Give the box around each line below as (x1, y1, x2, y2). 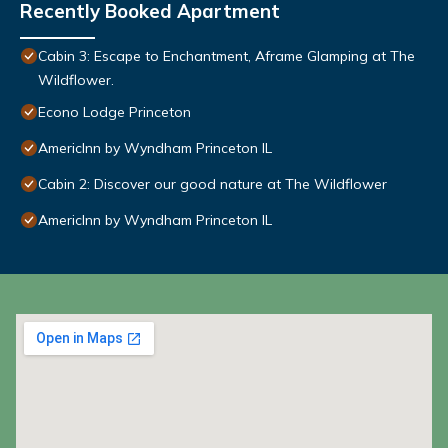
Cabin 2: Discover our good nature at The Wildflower (38, 175, 387, 194)
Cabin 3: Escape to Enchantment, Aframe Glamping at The (38, 47, 415, 66)
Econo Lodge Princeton (38, 103, 191, 122)
